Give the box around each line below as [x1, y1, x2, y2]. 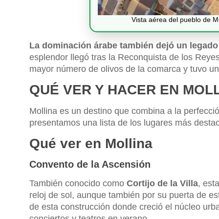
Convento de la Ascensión [29, 159, 151, 170]
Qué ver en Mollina [29, 136, 153, 152]
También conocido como [29, 178, 127, 189]
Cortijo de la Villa [127, 178, 198, 189]
